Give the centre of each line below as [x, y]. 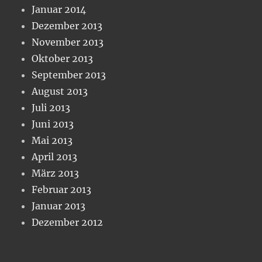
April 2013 [55, 157]
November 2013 [68, 42]
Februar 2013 [62, 190]
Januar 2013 [59, 206]
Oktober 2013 [63, 59]
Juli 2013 [51, 108]
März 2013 [56, 173]
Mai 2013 [52, 141]
